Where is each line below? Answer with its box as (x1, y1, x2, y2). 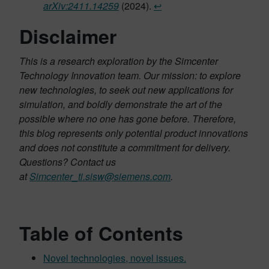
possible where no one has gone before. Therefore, (19, 112, 236, 125)
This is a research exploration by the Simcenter (19, 54, 218, 68)
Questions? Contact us (19, 155, 116, 169)
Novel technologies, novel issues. (43, 251, 186, 265)
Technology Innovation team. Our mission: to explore (19, 68, 241, 82)
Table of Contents (19, 219, 183, 247)
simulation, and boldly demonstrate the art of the (19, 97, 222, 111)
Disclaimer (19, 22, 116, 50)
